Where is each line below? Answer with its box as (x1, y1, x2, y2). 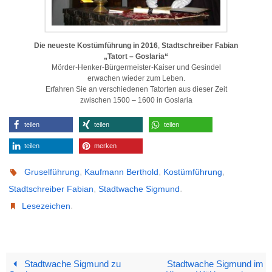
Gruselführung (24, 167, 80, 177)
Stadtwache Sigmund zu (21, 259, 121, 270)
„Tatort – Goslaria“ (104, 52, 168, 61)
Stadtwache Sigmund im (166, 259, 263, 270)
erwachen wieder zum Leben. (87, 73, 185, 83)
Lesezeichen (22, 201, 71, 211)
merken (94, 142, 117, 150)
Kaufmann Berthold (84, 167, 159, 177)
